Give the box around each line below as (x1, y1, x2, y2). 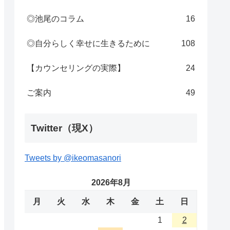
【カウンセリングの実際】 (27, 64, 125, 73)
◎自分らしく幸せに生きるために (27, 39, 150, 48)
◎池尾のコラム (27, 14, 84, 24)
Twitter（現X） (31, 123, 98, 134)
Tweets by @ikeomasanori (25, 154, 121, 163)
